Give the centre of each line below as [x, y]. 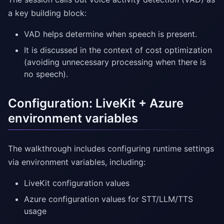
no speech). [46, 74]
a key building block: [47, 13]
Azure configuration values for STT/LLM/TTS [108, 199]
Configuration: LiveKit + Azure [96, 103]
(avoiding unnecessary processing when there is [115, 62]
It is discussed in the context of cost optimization [118, 50]
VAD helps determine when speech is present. [110, 34]
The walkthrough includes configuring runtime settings [111, 149]
